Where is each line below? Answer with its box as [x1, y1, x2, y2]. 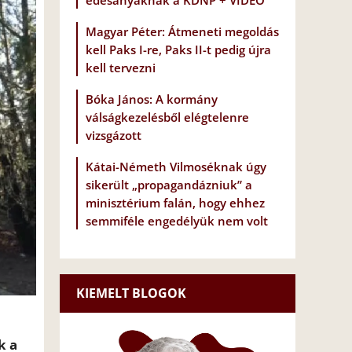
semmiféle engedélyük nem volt [86, 213, 268, 229]
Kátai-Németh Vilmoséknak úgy [86, 159, 266, 175]
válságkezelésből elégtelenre [86, 109, 249, 126]
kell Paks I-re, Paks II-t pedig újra [86, 42, 271, 58]
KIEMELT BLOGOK [76, 284, 186, 302]
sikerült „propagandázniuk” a [86, 177, 252, 193]
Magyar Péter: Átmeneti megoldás [86, 24, 279, 40]
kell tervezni [86, 60, 156, 76]
